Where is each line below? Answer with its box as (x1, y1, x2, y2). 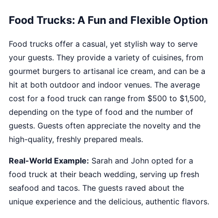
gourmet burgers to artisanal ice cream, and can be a (9, 66, 205, 76)
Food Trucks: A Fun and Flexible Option (9, 14, 208, 26)
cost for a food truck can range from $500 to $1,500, (9, 93, 206, 103)
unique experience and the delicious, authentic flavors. (9, 197, 209, 206)
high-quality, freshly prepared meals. (9, 134, 143, 144)
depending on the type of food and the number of (9, 107, 193, 117)
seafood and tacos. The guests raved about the (9, 183, 184, 193)
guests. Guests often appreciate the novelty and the (9, 121, 200, 130)
